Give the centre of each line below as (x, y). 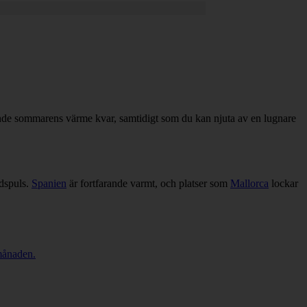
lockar (283, 184)
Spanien (49, 184)
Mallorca (249, 184)
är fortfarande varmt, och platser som (148, 184)
